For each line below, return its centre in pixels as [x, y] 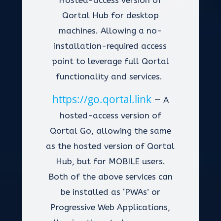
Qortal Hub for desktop [110, 15]
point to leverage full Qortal [110, 61]
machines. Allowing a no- [110, 31]
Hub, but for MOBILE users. [110, 161]
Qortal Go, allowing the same [110, 131]
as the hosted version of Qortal [110, 146]
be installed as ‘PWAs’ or [110, 192]
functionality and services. [110, 76]
